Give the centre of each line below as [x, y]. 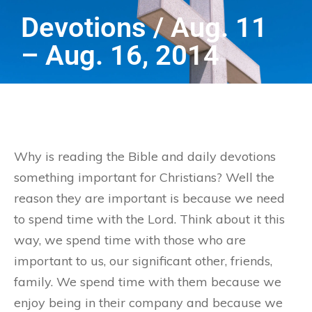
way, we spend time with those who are [130, 240]
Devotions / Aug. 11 [144, 28]
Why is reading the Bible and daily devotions [145, 156]
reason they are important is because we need [149, 198]
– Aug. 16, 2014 [120, 55]
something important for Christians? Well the [144, 177]
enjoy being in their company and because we [148, 303]
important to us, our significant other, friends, [143, 261]
